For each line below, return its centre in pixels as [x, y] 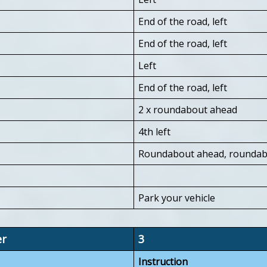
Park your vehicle [177, 198]
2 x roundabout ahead [188, 109]
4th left [154, 131]
